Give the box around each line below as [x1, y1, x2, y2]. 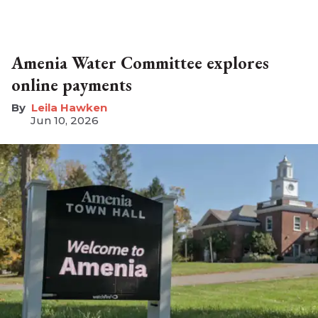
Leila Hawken [31, 101, 107, 115]
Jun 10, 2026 [30, 114, 99, 128]
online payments [11, 74, 132, 97]
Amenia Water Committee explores [11, 52, 269, 75]
